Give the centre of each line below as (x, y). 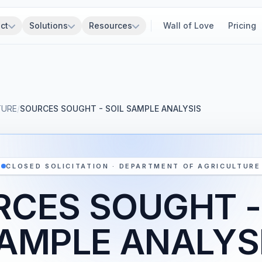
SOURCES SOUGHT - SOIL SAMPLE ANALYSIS (111, 108)
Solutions (49, 25)
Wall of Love (189, 25)
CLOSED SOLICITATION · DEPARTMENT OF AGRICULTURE (133, 166)
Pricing (242, 25)
